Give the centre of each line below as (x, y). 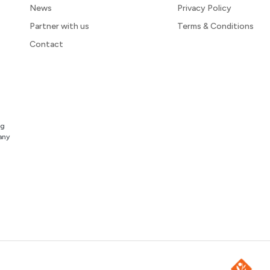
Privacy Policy (204, 8)
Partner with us (60, 26)
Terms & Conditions (215, 26)
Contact (47, 44)
